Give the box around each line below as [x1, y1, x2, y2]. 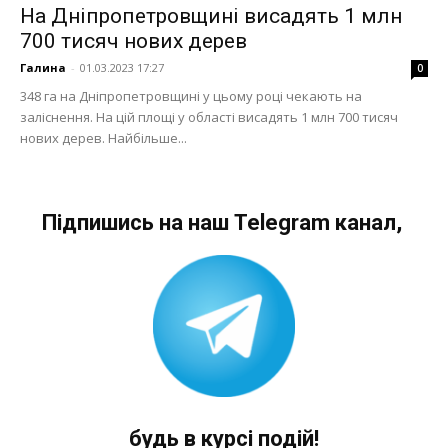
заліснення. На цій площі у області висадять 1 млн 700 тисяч [20, 108, 398, 127]
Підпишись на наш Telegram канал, [41, 210, 407, 236]
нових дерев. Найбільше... [20, 129, 187, 148]
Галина [20, 60, 66, 76]
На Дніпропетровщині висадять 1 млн [20, 4, 402, 29]
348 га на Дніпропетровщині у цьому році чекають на [20, 87, 362, 106]
